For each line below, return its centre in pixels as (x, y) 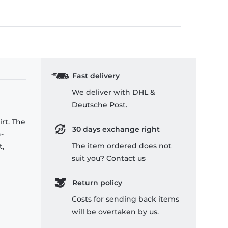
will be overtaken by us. (115, 212)
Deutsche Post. (99, 105)
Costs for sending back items (125, 199)
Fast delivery (96, 76)
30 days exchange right (116, 130)
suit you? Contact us (109, 159)
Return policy (97, 183)
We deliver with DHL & (113, 92)
